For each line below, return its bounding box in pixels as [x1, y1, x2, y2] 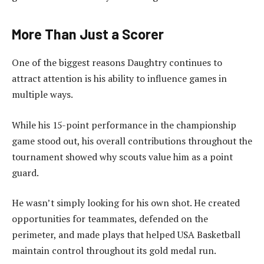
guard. [12, 166, 39, 179]
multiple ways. [12, 88, 73, 101]
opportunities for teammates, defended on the [12, 212, 208, 226]
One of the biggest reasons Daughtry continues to [12, 56, 222, 70]
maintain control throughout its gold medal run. [12, 244, 216, 258]
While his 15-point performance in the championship [12, 118, 236, 131]
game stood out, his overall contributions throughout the [12, 134, 252, 147]
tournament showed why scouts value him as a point [12, 150, 233, 163]
